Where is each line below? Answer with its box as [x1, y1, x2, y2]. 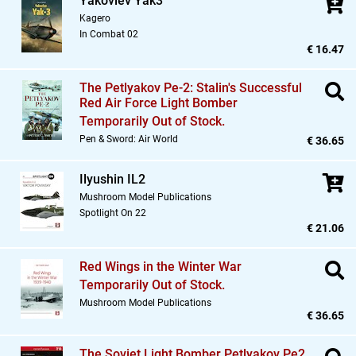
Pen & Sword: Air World [79, 133, 178, 145]
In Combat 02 [79, 29, 138, 41]
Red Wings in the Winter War [79, 259, 242, 275]
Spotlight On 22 [79, 207, 146, 219]
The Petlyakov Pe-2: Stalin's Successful [79, 80, 302, 96]
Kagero [79, 13, 110, 25]
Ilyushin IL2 [79, 172, 145, 188]
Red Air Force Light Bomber [79, 95, 238, 111]
